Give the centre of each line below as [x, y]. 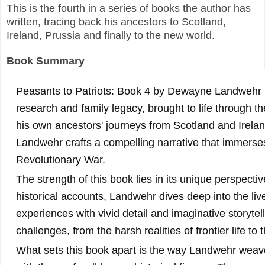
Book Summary [46, 61]
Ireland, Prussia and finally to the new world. [114, 35]
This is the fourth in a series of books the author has [129, 8]
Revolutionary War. [61, 160]
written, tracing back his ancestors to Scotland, [116, 22]
